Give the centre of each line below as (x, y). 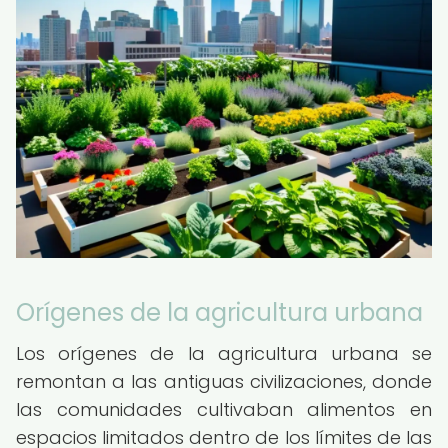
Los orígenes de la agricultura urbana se (224, 353)
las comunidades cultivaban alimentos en (224, 409)
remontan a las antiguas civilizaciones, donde (224, 381)
